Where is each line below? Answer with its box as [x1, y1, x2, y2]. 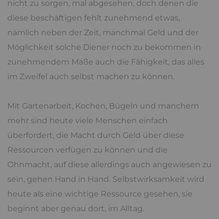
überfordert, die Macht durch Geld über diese [7, 130, 184, 140]
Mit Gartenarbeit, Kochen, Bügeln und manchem [7, 101, 199, 110]
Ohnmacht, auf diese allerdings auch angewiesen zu [7, 159, 212, 169]
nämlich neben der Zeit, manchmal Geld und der [7, 27, 198, 37]
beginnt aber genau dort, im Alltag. [7, 203, 144, 213]
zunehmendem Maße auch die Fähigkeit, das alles [7, 57, 204, 66]
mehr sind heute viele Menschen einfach [7, 115, 168, 125]
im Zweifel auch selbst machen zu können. [7, 71, 175, 81]
